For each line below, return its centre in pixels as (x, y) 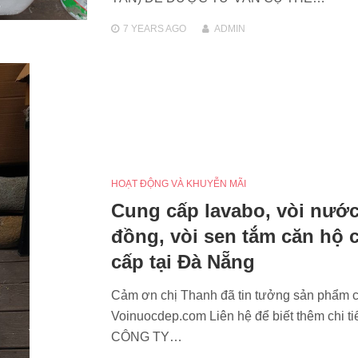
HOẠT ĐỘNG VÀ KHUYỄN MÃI (178, 183)
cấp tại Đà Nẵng (183, 261)
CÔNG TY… (146, 336)
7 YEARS (143, 28)
